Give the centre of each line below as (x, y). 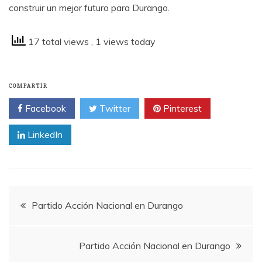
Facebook (44, 108)
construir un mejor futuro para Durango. (89, 8)
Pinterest (181, 108)
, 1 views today (123, 42)
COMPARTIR (28, 86)
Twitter (114, 108)
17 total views (58, 42)
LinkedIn (44, 135)
